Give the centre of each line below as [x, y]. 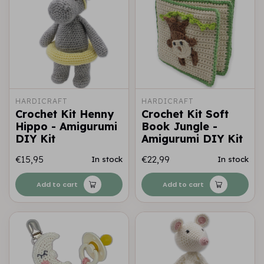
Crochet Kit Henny [65, 114]
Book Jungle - [179, 127]
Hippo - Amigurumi [66, 127]
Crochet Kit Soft [185, 114]
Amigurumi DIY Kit [192, 139]
